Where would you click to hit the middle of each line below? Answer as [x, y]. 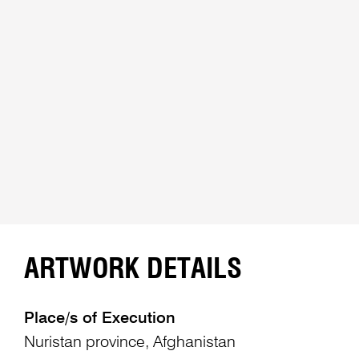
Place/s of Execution [99, 319]
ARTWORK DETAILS [133, 269]
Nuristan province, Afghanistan [129, 343]
